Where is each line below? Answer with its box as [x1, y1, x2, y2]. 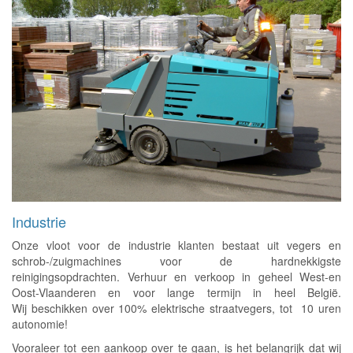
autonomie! [12, 315, 71, 332]
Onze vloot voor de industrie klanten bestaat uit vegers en [12, 236, 341, 253]
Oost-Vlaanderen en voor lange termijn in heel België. [12, 284, 341, 300]
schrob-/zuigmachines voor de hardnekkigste [12, 252, 341, 269]
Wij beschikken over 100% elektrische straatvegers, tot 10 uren [12, 299, 341, 316]
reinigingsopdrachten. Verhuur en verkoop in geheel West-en [12, 268, 341, 284]
